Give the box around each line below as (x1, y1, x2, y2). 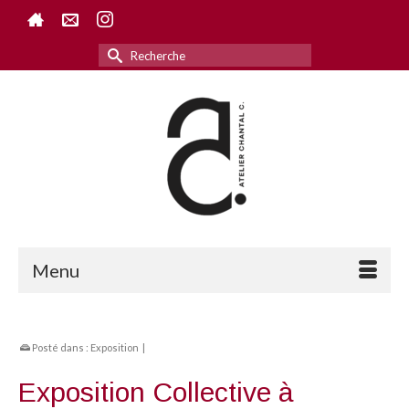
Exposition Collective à (18, 377, 294, 407)
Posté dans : (30, 341, 90, 353)
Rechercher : (98, 44, 183, 61)
